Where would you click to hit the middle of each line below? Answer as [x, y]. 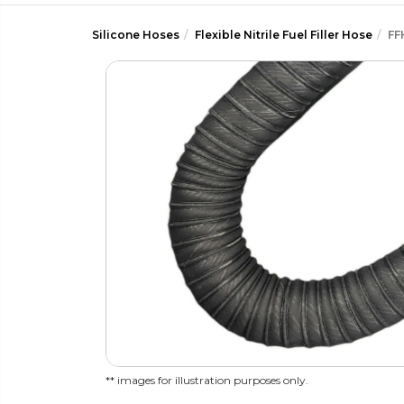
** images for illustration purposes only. [207, 381]
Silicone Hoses [136, 35]
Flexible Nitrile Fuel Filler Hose [284, 35]
